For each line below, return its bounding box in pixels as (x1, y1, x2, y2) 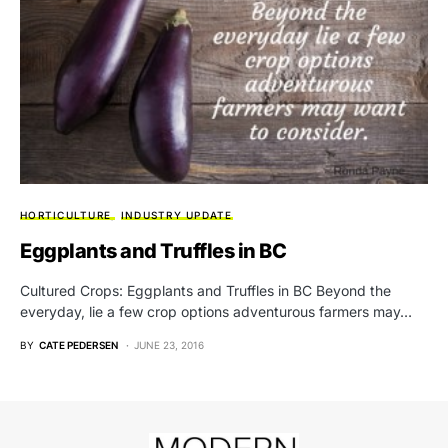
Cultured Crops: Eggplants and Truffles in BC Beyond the (20, 282, 391, 300)
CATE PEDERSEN (39, 339, 118, 352)
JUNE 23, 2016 (134, 339, 204, 352)
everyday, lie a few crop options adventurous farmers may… (20, 303, 412, 321)
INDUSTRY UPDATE (120, 209, 233, 222)
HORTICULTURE (20, 209, 111, 222)
